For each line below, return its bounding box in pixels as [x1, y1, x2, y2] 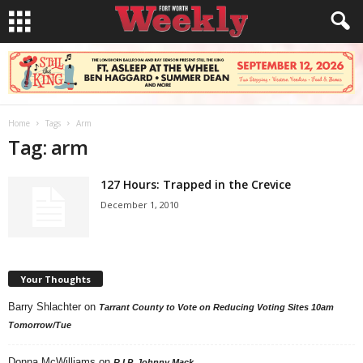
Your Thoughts [20, 272, 91, 285]
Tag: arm [8, 134, 88, 160]
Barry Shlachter [8, 300, 81, 313]
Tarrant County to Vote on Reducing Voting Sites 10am [99, 301, 334, 312]
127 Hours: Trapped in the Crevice [100, 177, 291, 192]
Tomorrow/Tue [8, 319, 71, 330]
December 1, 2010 [100, 199, 179, 211]
